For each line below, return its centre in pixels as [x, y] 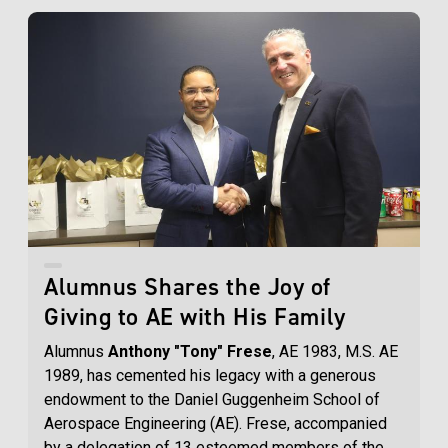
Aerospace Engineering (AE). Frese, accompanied [215, 424]
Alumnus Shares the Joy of [187, 287]
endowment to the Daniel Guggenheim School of [212, 400]
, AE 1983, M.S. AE [335, 352]
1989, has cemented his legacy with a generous [210, 376]
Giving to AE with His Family [195, 317]
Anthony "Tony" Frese [190, 352]
